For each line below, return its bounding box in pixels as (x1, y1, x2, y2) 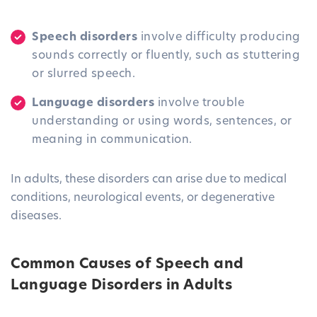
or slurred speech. (32, 69, 135, 81)
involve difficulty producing (137, 32, 301, 44)
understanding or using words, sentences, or (32, 116, 292, 128)
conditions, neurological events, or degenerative (11, 192, 275, 204)
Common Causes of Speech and (11, 258, 244, 272)
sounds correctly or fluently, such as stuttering (32, 50, 300, 62)
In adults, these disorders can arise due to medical (11, 174, 287, 186)
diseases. (11, 211, 62, 223)
